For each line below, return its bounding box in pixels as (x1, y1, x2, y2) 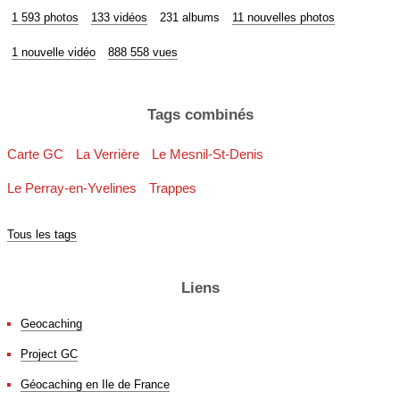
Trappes (149, 180, 196, 196)
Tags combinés (146, 105, 254, 124)
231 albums (160, 11, 220, 25)
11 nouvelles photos (232, 11, 335, 25)
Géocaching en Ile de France (21, 378, 170, 392)
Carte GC (7, 146, 63, 162)
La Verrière (76, 146, 139, 162)
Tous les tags (7, 228, 77, 242)
